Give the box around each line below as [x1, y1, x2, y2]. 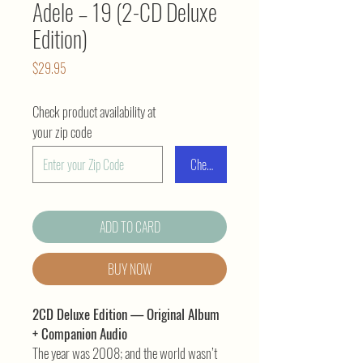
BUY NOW [108, 259, 152, 280]
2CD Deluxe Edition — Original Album [32, 304, 220, 325]
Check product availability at [32, 101, 156, 122]
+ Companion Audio [32, 323, 127, 344]
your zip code [32, 122, 92, 143]
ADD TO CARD [99, 217, 160, 237]
